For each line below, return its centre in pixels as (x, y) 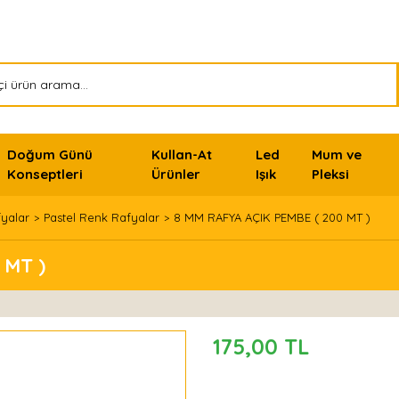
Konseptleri (45, 174)
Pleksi (331, 174)
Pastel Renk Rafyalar (102, 217)
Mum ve (337, 155)
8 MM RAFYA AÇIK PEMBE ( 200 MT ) (272, 217)
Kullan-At (181, 155)
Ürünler (175, 174)
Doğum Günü (50, 155)
